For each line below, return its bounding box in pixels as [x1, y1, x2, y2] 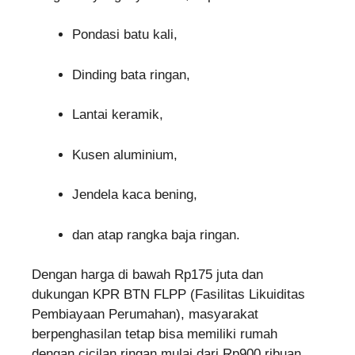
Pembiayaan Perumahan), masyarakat [32, 307, 258, 323]
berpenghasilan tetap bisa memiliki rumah [32, 326, 277, 342]
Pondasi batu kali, [72, 27, 177, 43]
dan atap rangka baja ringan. [72, 227, 240, 242]
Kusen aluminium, [72, 147, 177, 162]
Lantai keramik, [72, 107, 163, 123]
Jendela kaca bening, [72, 187, 197, 203]
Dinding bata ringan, [72, 67, 190, 82]
